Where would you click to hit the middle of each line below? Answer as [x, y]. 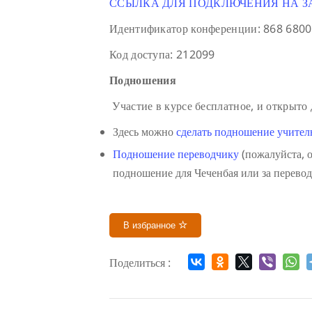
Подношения [143, 80]
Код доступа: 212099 [162, 54]
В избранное [151, 225]
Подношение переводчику [176, 154]
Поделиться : [140, 262]
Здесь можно [145, 131]
